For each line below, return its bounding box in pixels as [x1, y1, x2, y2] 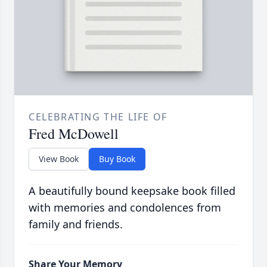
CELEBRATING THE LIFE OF [29, 110, 167, 124]
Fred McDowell [29, 124, 119, 144]
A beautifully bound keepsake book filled [29, 184, 235, 198]
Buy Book [99, 153, 135, 165]
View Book [39, 153, 79, 165]
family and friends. [29, 217, 123, 232]
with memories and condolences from [29, 200, 221, 215]
